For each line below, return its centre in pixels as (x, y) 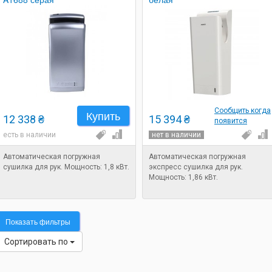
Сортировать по (37, 242)
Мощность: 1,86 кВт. (183, 177)
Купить (103, 115)
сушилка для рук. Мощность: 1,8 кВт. (66, 167)
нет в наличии (176, 135)
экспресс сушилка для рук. (196, 167)
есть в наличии (29, 135)
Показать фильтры (38, 221)
